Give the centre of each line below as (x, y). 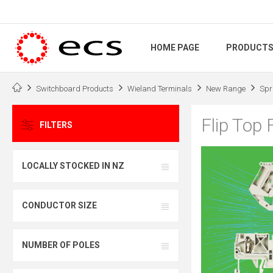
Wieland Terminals (160, 88)
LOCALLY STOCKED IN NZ (73, 166)
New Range (226, 88)
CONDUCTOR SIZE (59, 206)
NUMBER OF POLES (61, 245)
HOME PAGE (175, 48)
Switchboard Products (75, 88)
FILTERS (56, 125)
